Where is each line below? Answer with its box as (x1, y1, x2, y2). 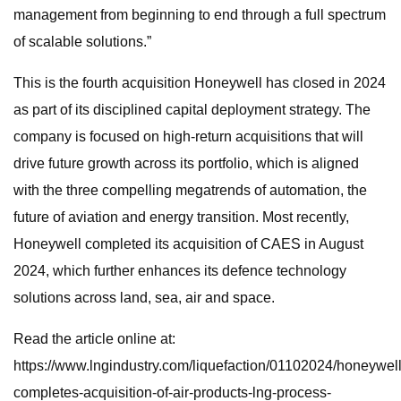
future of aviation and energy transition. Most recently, (13, 209, 349, 225)
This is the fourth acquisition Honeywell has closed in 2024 (13, 75, 386, 90)
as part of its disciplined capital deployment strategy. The (13, 102, 371, 117)
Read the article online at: (13, 331, 175, 346)
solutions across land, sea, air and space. (13, 290, 275, 305)
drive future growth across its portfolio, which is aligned (13, 156, 359, 171)
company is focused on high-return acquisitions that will (13, 129, 363, 144)
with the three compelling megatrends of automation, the (13, 183, 367, 198)
